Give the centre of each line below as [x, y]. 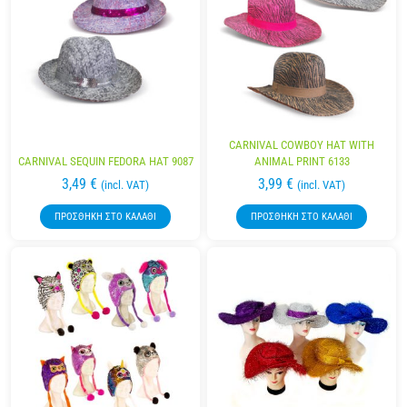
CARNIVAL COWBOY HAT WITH [302, 145]
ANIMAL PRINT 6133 [302, 162]
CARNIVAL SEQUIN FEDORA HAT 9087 [105, 162]
